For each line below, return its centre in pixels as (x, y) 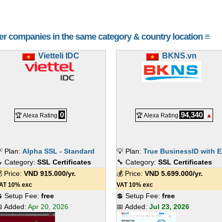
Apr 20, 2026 (48, 207)
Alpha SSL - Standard (59, 151)
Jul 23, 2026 (169, 207)
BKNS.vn (179, 56)
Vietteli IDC (58, 56)
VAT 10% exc (135, 185)
